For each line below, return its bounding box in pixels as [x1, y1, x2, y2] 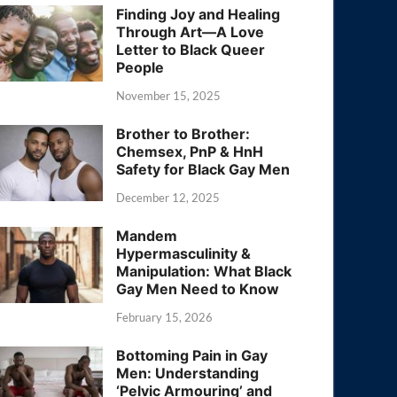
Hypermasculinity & [116, 244, 252, 262]
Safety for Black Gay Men [116, 160, 291, 178]
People [116, 58, 165, 77]
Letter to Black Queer [116, 41, 266, 59]
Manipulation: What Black [116, 261, 292, 280]
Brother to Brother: [116, 124, 251, 143]
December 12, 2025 [116, 190, 221, 205]
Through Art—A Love [116, 23, 265, 42]
